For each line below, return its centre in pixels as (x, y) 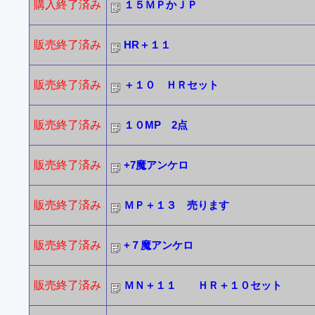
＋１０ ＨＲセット (171, 85)
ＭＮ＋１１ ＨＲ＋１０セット (202, 285)
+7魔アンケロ (156, 165)
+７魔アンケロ (158, 245)
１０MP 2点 (155, 125)
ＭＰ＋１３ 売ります (176, 205)
